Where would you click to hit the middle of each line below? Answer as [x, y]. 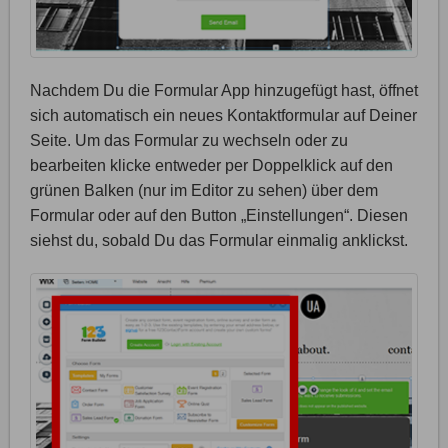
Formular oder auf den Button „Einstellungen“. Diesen [219, 216]
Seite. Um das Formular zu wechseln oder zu [189, 141]
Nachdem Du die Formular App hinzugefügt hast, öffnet [224, 91]
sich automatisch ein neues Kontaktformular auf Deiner [223, 116]
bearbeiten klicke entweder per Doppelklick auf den [211, 166]
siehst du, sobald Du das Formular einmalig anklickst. [219, 241]
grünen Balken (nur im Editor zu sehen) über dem [204, 191]
